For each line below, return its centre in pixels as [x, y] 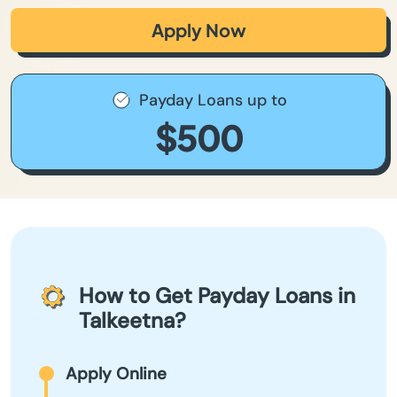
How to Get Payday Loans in [217, 296]
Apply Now [198, 30]
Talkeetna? [132, 320]
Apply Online [116, 374]
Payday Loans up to [213, 100]
